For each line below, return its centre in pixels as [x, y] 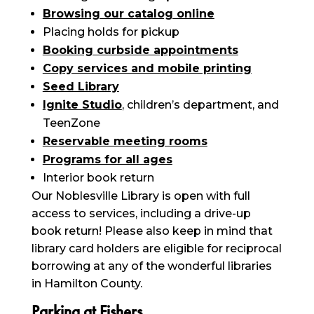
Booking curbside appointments [140, 50]
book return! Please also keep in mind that [152, 231]
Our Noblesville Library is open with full [141, 196]
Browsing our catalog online [128, 14]
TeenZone [71, 123]
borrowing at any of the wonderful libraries [151, 266]
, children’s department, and [200, 105]
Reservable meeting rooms [125, 141]
